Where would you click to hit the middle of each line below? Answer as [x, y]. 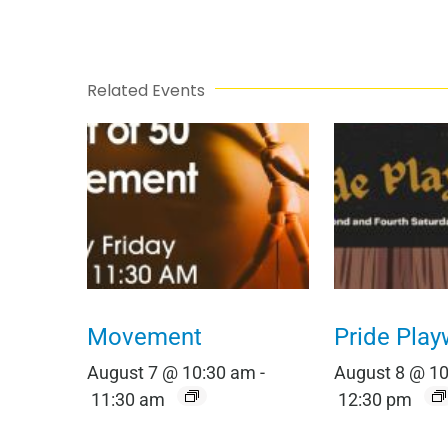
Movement [144, 336]
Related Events [146, 90]
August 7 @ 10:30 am [171, 372]
